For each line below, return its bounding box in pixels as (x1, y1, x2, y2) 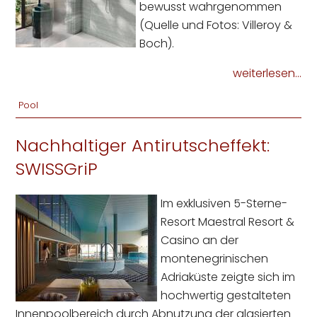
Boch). (139, 35, 175, 52)
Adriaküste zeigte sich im (161, 269, 296, 286)
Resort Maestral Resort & (161, 214, 295, 231)
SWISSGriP (16, 157, 98, 181)
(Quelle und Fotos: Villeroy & (139, 17, 293, 34)
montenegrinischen (161, 250, 269, 267)
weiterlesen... (232, 65, 301, 82)
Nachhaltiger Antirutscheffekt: (16, 134, 270, 158)
